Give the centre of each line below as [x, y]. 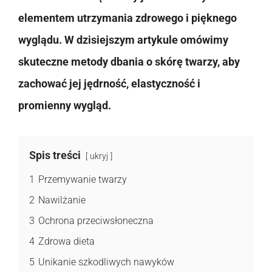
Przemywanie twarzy [83, 179]
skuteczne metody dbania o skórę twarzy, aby [129, 61]
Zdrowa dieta [66, 241]
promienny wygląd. [65, 105]
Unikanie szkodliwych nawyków [106, 262]
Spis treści [55, 155]
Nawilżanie [62, 200]
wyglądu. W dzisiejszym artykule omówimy [123, 39]
